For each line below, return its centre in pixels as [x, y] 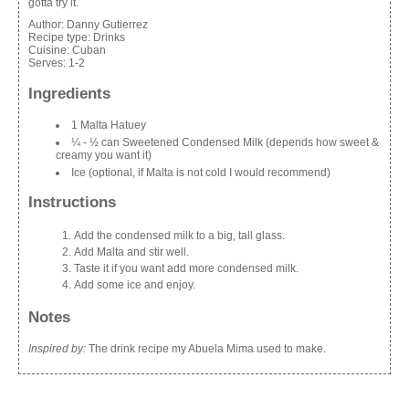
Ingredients [69, 93]
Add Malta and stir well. [131, 252]
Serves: [48, 63]
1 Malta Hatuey [109, 125]
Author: [47, 25]
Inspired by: [57, 348]
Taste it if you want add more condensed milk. [186, 269]
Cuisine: [50, 50]
